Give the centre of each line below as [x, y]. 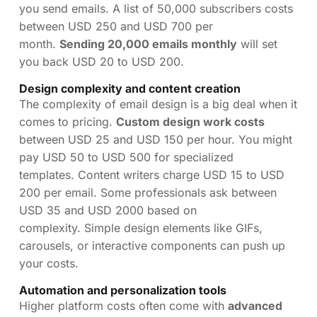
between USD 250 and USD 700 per [116, 26]
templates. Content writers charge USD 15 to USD [152, 174]
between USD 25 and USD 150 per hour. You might [156, 139]
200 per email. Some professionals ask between [148, 192]
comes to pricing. [68, 121]
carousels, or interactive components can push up [152, 245]
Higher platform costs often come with [123, 305]
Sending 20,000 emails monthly [148, 44]
